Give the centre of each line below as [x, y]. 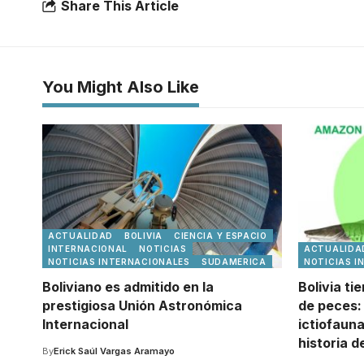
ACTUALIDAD [80, 236]
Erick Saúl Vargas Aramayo [114, 351]
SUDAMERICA [234, 262]
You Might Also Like [121, 87]
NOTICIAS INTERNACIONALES [119, 262]
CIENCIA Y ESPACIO [220, 236]
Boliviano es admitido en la [128, 287]
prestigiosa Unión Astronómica [142, 305]
